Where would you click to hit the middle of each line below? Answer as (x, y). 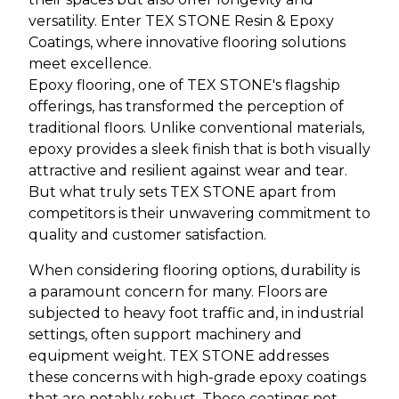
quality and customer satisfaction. (147, 234)
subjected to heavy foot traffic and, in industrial (196, 313)
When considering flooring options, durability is (194, 270)
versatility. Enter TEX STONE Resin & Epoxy (181, 20)
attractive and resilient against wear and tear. (188, 170)
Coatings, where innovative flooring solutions (187, 42)
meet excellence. (90, 63)
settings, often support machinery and (165, 334)
